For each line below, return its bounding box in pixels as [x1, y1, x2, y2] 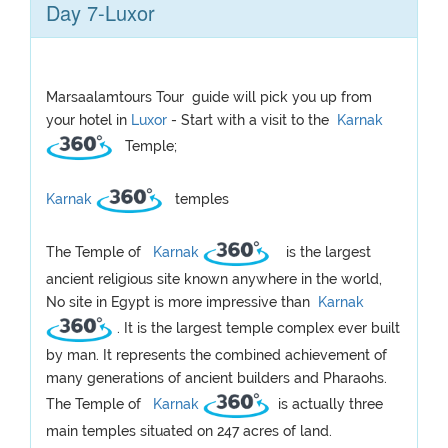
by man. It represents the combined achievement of [46, 347, 387, 363]
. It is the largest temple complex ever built [116, 319, 400, 336]
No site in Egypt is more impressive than [46, 294, 314, 310]
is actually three [273, 395, 383, 412]
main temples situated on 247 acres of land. [46, 423, 332, 439]
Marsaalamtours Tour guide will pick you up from [46, 89, 372, 105]
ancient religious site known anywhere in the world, [46, 271, 382, 287]
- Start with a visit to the [171, 112, 333, 128]
